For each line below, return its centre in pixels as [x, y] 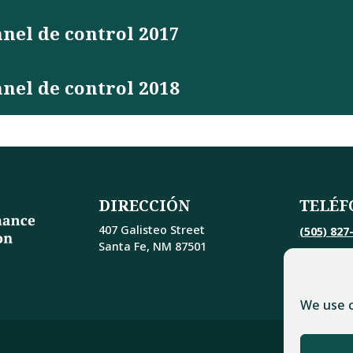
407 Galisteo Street [152, 230]
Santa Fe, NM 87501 [152, 247]
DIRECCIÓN [145, 206]
